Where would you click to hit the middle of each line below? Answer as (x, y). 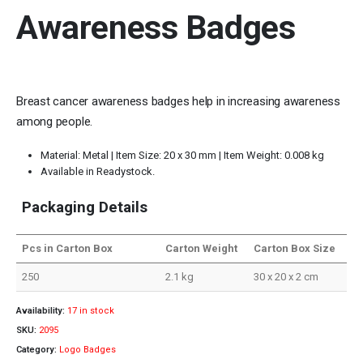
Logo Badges (88, 349)
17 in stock (91, 311)
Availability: (42, 311)
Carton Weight (202, 248)
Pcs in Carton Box (68, 248)
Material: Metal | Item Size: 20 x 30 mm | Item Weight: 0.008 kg (182, 155)
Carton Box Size (295, 248)
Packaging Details (85, 207)
